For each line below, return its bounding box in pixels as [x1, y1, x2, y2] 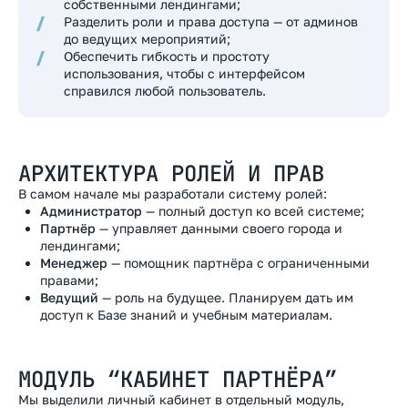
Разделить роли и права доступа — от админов [64, 14, 358, 29]
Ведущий [40, 290, 98, 305]
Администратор [40, 203, 142, 219]
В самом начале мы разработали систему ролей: [18, 186, 327, 201]
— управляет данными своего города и [96, 220, 342, 236]
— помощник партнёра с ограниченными [107, 255, 370, 270]
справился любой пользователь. [64, 83, 266, 98]
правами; [40, 272, 98, 288]
